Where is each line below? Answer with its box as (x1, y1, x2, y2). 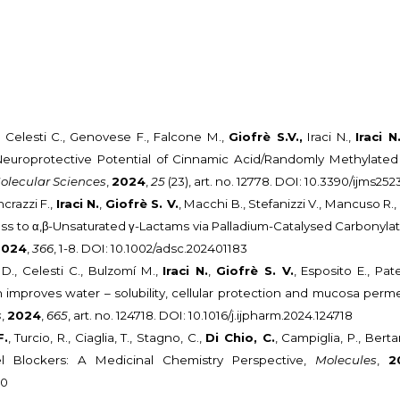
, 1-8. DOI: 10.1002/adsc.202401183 (54, 241, 248, 256)
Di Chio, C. (205, 330, 275, 346)
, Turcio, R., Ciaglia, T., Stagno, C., (7, 330, 206, 346)
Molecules (315, 353, 378, 368)
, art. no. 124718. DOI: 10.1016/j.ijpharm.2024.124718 (68, 308, 354, 323)
